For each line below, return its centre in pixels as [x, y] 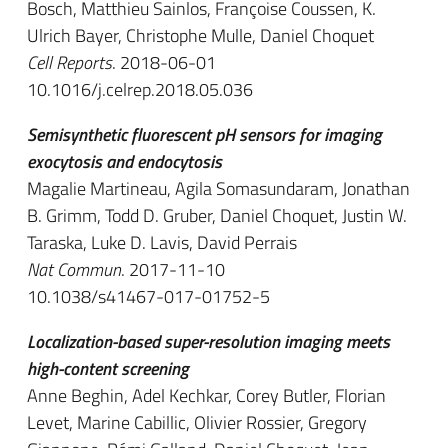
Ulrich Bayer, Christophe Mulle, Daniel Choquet [200, 35]
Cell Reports [69, 62]
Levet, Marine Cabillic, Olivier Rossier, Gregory [197, 422]
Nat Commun [74, 269]
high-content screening [108, 368]
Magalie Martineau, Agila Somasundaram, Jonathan [218, 188]
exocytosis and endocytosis [124, 161]
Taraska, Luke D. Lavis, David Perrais [162, 242]
